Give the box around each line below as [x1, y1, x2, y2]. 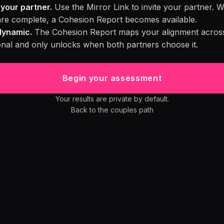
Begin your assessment [62, 73, 162, 83]
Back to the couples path [70, 105, 153, 114]
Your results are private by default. [55, 94, 169, 103]
